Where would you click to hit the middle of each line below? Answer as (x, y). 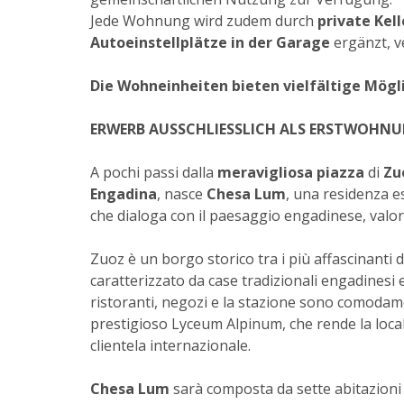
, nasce (182, 194)
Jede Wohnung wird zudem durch (204, 21)
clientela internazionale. (170, 346)
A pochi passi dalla (154, 173)
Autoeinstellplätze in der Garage (210, 43)
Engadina (124, 194)
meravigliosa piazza (293, 173)
